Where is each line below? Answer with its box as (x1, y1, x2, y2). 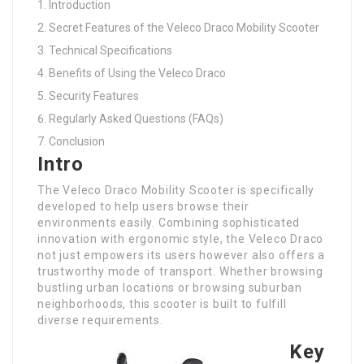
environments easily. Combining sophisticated (37, 216, 301, 230)
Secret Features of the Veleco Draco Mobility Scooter (49, 21, 319, 35)
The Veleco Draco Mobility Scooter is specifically (37, 184, 315, 197)
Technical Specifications (49, 44, 172, 58)
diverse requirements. (37, 314, 163, 327)
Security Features (49, 89, 139, 103)
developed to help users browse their (37, 200, 249, 214)
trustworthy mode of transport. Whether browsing (37, 265, 323, 279)
